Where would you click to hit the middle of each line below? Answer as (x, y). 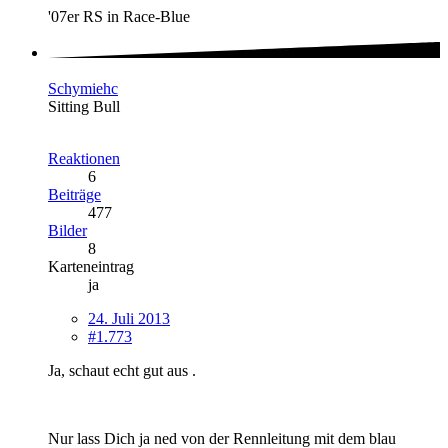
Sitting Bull (84, 106)
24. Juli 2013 (129, 318)
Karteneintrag (91, 266)
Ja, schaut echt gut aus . (122, 370)
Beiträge (74, 194)
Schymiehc (83, 88)
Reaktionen (84, 158)
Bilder (67, 230)
